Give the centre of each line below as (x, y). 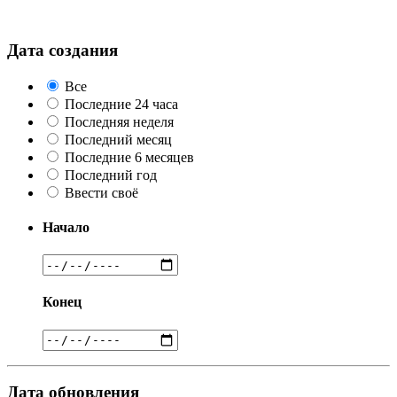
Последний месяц (118, 139)
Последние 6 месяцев (129, 157)
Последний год (111, 175)
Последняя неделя (119, 121)
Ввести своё (101, 192)
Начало (66, 227)
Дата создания (62, 50)
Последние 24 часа (121, 104)
